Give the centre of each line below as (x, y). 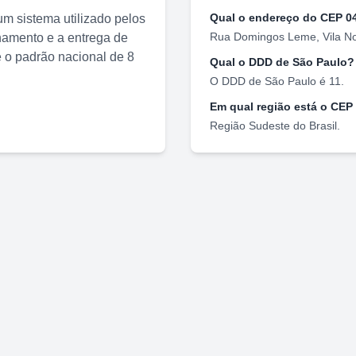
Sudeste (269, 125)
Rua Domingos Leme (263, 36)
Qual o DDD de (251, 62)
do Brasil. (315, 125)
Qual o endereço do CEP (278, 17)
